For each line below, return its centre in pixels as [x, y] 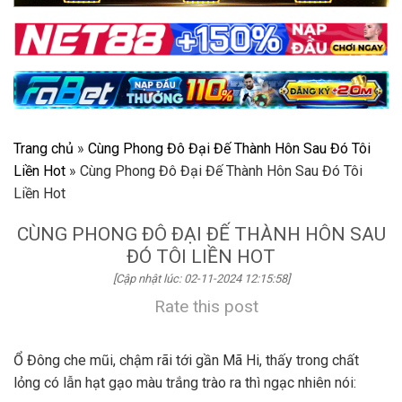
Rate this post [206, 307]
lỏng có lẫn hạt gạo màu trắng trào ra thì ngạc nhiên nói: [185, 383]
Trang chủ [44, 149]
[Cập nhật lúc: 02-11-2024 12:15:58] [201, 279]
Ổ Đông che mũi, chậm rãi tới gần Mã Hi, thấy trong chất [186, 361]
